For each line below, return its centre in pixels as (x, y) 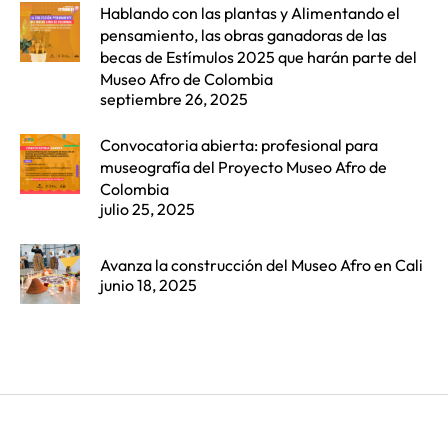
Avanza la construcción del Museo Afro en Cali (261, 264)
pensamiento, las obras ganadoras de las (243, 34)
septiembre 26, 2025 (174, 98)
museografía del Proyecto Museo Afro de (243, 166)
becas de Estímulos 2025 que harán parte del (258, 56)
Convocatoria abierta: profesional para (239, 144)
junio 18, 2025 (148, 284)
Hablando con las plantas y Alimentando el (250, 12)
